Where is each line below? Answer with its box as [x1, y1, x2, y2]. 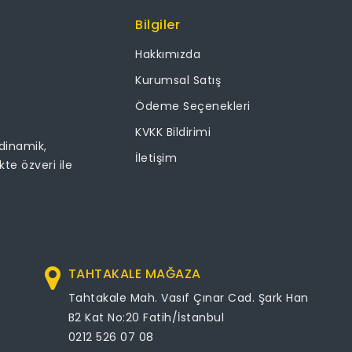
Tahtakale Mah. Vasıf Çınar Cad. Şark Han [68, 289, 309, 306]
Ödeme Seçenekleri [135, 98, 251, 114]
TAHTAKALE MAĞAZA [68, 264, 201, 283]
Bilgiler [135, 16, 180, 34]
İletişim [135, 150, 177, 166]
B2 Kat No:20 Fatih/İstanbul [68, 309, 225, 325]
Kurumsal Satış [135, 72, 221, 88]
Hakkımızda [135, 46, 200, 62]
